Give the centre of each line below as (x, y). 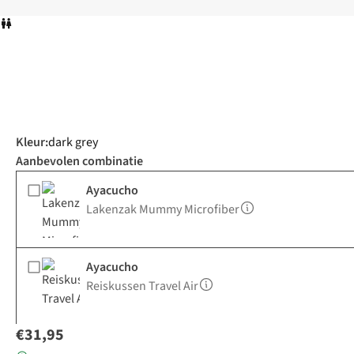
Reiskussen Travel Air (142, 286)
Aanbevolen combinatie (79, 162)
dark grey (73, 143)
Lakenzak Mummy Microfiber (163, 210)
